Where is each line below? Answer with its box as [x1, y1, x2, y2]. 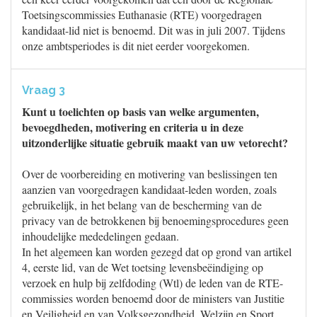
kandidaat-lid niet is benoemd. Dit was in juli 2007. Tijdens [22, 23, 285, 38]
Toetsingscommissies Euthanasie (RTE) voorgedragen [22, 7, 262, 22]
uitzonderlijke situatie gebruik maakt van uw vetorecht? [22, 134, 288, 151]
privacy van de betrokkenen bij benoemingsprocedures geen [22, 213, 289, 228]
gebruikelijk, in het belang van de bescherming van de [22, 197, 262, 212]
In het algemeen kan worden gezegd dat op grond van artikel [22, 244, 292, 259]
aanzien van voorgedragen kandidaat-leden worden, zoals [22, 182, 277, 197]
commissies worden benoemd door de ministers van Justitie [22, 291, 284, 306]
